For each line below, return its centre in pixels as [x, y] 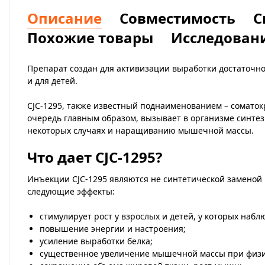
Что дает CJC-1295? [95, 157]
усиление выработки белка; [96, 241]
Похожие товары [90, 38]
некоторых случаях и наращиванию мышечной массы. [140, 130]
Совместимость [177, 18]
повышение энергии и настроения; [113, 229]
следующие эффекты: [71, 191]
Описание [64, 18]
